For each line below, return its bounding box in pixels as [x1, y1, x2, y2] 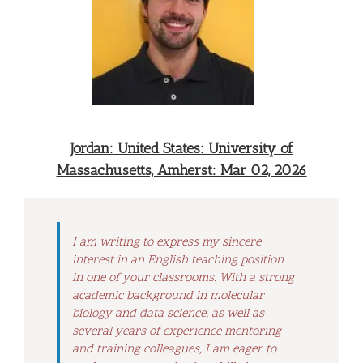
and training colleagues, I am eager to [72, 340, 276, 358]
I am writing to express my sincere [72, 233, 261, 251]
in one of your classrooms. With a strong [72, 269, 294, 287]
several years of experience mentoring [72, 322, 281, 340]
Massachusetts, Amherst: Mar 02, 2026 [56, 160, 307, 179]
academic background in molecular [72, 287, 264, 305]
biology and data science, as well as [72, 305, 264, 322]
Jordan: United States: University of [70, 139, 293, 157]
